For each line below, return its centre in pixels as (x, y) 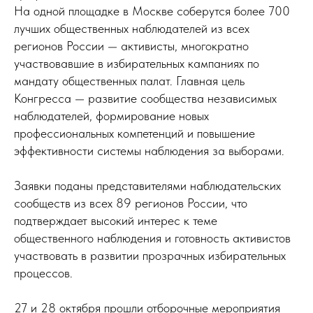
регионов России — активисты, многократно (131, 46)
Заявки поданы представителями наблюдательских (147, 186)
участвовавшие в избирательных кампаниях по (137, 64)
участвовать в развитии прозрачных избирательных (150, 256)
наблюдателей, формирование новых (111, 116)
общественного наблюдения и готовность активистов (152, 238)
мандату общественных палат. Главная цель (129, 81)
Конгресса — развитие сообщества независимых (145, 99)
